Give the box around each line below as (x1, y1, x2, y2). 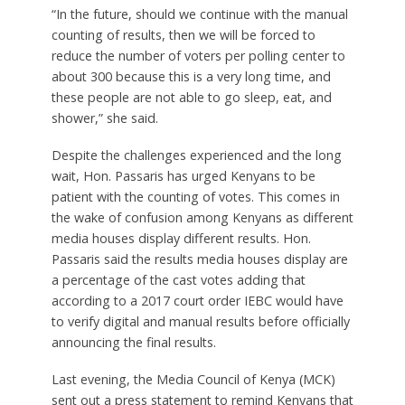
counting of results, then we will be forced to (51, 26, 316, 44)
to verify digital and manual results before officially (51, 313, 350, 331)
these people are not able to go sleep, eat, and (51, 89, 332, 107)
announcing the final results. (51, 334, 216, 352)
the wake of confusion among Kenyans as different (51, 209, 353, 227)
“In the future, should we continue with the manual (51, 5, 348, 24)
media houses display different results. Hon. (51, 230, 311, 248)
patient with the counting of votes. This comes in (51, 188, 340, 206)
